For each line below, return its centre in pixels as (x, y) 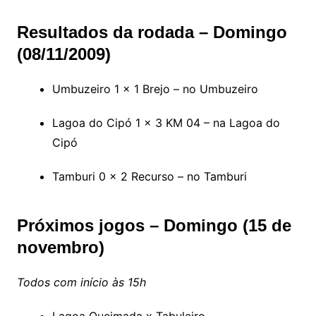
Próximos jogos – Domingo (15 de (154, 225)
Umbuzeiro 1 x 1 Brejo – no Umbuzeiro (155, 89)
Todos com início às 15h (81, 282)
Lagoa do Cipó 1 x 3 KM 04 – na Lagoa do (166, 123)
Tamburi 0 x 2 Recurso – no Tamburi (149, 176)
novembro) (60, 247)
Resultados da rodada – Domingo (152, 32)
